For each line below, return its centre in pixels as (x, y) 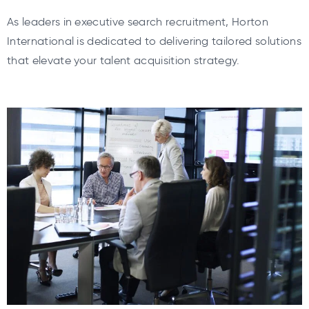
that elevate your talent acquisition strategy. (123, 61)
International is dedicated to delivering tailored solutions (154, 41)
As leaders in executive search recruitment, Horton (138, 22)
